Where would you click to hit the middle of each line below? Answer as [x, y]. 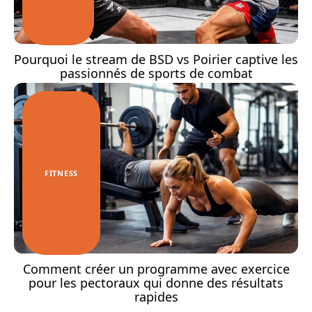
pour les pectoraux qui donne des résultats [156, 282]
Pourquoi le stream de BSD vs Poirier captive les [156, 59]
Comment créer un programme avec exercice [156, 268]
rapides [156, 296]
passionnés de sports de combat [156, 73]
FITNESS [61, 173]
